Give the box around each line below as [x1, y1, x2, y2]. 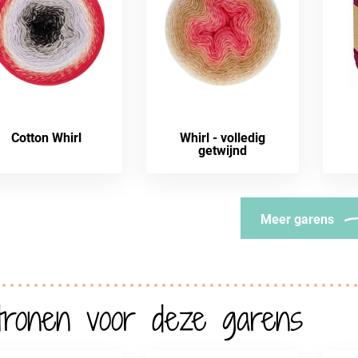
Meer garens [261, 212, 334, 227]
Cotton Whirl [10, 130, 82, 145]
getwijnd [198, 143, 248, 158]
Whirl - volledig [180, 130, 266, 145]
